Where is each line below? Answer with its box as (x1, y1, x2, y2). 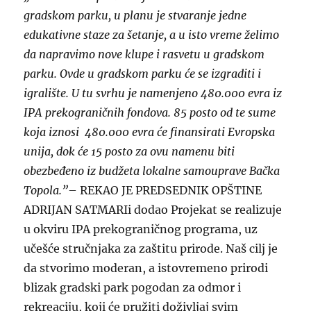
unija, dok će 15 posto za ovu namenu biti (24, 144, 235, 159)
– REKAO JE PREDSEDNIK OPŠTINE (68, 183, 262, 198)
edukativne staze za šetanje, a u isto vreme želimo (24, 28, 280, 42)
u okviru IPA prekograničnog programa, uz (24, 222, 258, 237)
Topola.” (24, 183, 69, 198)
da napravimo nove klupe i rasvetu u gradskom (24, 47, 265, 62)
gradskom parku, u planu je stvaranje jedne (24, 8, 247, 23)
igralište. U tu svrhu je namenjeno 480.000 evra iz (24, 86, 283, 101)
